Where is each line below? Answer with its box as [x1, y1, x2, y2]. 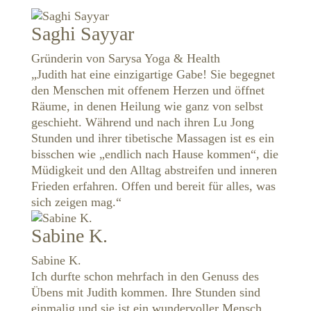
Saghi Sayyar [31, 23, 134, 45]
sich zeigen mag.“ [31, 195, 121, 210]
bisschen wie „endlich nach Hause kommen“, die [31, 147, 278, 162]
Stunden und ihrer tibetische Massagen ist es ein [31, 131, 274, 146]
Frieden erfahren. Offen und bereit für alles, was [31, 179, 276, 194]
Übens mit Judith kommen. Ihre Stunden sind [31, 285, 260, 300]
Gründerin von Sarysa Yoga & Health [31, 51, 220, 66]
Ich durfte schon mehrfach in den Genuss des [31, 269, 259, 284]
